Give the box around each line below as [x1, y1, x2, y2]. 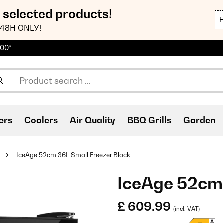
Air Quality [70, 115, 115, 125]
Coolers [24, 115, 58, 125]
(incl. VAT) [173, 205, 200, 212]
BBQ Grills [127, 115, 171, 125]
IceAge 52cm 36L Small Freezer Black [16, 151, 130, 159]
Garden [183, 115, 216, 125]
